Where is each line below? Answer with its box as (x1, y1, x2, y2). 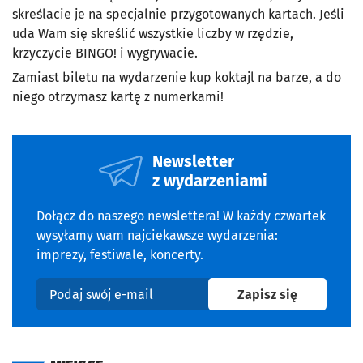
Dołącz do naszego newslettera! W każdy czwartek (36, 208, 326, 224)
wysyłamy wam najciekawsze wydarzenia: (36, 228, 278, 244)
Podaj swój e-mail (36, 294, 139, 310)
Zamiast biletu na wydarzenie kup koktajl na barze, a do (12, 70, 341, 86)
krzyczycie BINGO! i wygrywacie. (12, 45, 198, 62)
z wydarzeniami (152, 171, 267, 191)
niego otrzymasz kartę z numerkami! (12, 89, 224, 105)
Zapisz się (237, 286, 297, 302)
